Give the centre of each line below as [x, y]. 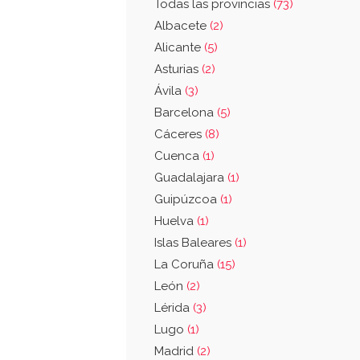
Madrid [176, 351]
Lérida [174, 308]
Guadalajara [191, 178]
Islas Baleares [194, 243]
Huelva [176, 221]
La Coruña [186, 264]
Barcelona [186, 112]
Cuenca [178, 156]
